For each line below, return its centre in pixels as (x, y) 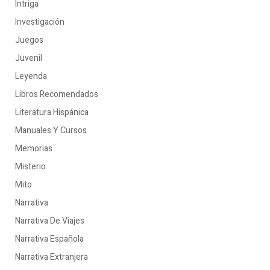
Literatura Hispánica (52, 112)
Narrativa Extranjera (52, 257)
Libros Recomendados (57, 94)
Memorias (34, 149)
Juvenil (29, 58)
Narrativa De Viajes (50, 221)
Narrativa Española (49, 239)
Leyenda (31, 76)
